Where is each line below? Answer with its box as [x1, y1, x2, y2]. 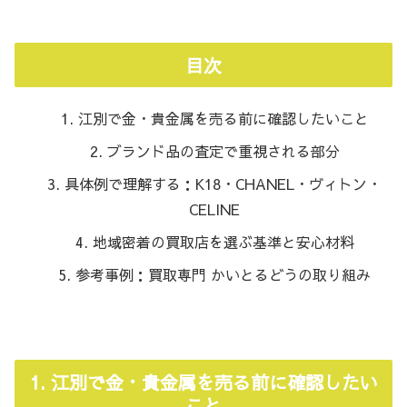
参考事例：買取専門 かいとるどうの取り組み [75, 263, 371, 284]
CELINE [189, 198, 240, 219]
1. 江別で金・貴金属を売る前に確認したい [29, 369, 378, 394]
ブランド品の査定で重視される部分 [106, 140, 340, 161]
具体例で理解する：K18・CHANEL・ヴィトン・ [65, 173, 382, 194]
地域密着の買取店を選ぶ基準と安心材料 [92, 231, 354, 252]
